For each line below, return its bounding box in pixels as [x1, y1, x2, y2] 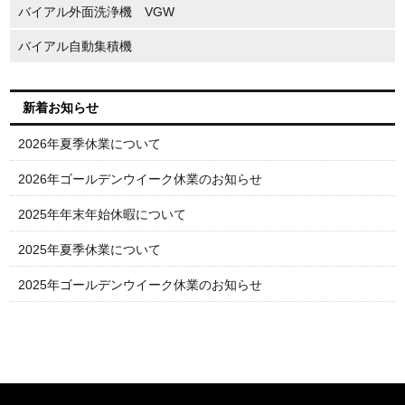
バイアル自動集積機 [18, 39, 133, 53]
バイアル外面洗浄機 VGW [18, 5, 175, 19]
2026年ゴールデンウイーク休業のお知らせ [18, 172, 263, 186]
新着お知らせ [23, 100, 99, 115]
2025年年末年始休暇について [18, 207, 187, 221]
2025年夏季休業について [18, 242, 162, 257]
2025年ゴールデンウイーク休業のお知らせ [18, 278, 263, 292]
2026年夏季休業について [18, 137, 162, 151]
